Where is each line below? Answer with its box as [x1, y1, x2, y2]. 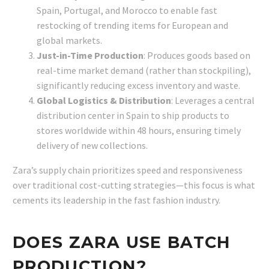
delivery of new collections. [37, 139, 148, 152]
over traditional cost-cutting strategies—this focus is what [13, 179, 255, 192]
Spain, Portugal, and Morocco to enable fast [37, 4, 217, 17]
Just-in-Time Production [37, 49, 144, 62]
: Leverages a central [171, 94, 255, 107]
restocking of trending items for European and [37, 19, 228, 32]
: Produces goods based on [144, 49, 250, 62]
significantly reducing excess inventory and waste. [37, 79, 240, 92]
